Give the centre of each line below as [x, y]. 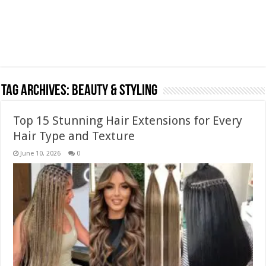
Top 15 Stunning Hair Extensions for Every [128, 121]
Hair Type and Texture [74, 136]
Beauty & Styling [115, 91]
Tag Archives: [37, 91]
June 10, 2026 [41, 153]
